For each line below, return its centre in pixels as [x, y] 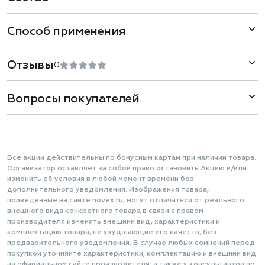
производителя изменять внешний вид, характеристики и [114, 222]
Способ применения [67, 31]
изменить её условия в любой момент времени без [101, 179]
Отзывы [30, 65]
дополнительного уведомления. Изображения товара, [108, 190]
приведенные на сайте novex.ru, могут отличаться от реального [126, 201]
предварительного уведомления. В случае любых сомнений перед [131, 243]
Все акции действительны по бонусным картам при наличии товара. [132, 158]
